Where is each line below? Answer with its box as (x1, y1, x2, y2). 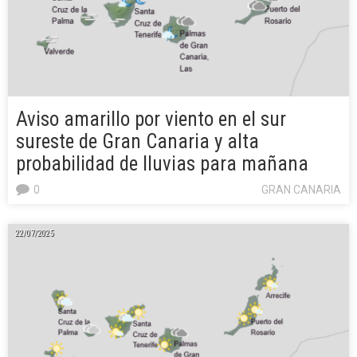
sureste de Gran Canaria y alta (16, 130, 259, 153)
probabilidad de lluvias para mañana (16, 152, 308, 175)
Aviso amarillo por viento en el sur (16, 108, 286, 131)
